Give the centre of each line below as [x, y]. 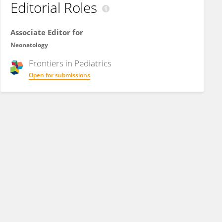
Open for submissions [59, 75]
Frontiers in [52, 63]
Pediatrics [93, 63]
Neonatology [29, 45]
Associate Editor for [47, 32]
